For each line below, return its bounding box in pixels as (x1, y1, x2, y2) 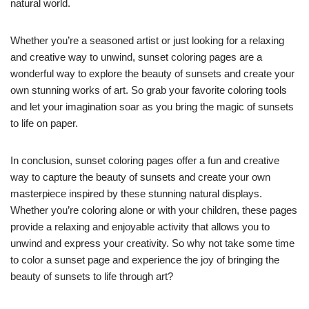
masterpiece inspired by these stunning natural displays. (10, 188, 262, 200)
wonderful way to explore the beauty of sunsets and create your (10, 68, 295, 80)
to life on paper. (10, 117, 78, 130)
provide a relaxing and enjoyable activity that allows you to (10, 221, 270, 233)
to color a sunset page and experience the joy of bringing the (10, 254, 279, 266)
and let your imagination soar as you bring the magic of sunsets (10, 101, 294, 113)
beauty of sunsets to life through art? (10, 270, 173, 283)
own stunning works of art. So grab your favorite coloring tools (10, 84, 287, 97)
